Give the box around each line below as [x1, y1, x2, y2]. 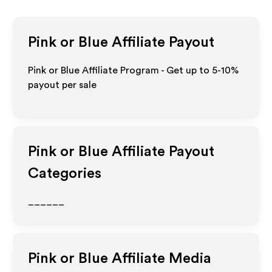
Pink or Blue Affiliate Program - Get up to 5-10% [28, 66, 239, 75]
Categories [28, 166, 102, 181]
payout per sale [28, 80, 97, 90]
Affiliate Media [108, 251, 212, 266]
